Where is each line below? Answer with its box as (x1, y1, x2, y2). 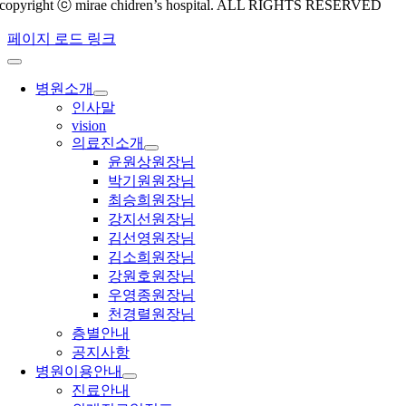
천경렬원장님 (108, 306, 196, 322)
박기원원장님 (108, 173, 196, 188)
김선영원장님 (108, 230, 196, 246)
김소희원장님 (108, 249, 196, 265)
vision (72, 118, 107, 133)
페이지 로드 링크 (7, 31, 116, 46)
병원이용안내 (35, 363, 123, 379)
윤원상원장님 (108, 154, 196, 169)
